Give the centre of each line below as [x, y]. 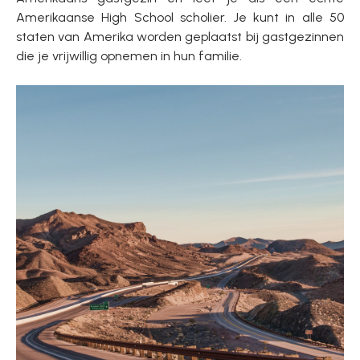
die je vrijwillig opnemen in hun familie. [129, 56]
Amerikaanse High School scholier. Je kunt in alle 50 [180, 17]
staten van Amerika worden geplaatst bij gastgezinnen [180, 37]
